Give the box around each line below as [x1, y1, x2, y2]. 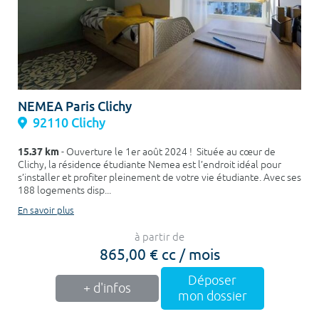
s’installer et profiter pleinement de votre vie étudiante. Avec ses [18, 171, 301, 184]
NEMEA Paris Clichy [18, 98, 132, 115]
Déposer [188, 272, 236, 288]
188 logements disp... [18, 184, 111, 197]
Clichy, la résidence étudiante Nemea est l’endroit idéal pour [18, 158, 281, 171]
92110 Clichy [33, 114, 105, 131]
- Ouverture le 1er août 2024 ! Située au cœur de [59, 145, 276, 158]
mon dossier [177, 288, 247, 304]
